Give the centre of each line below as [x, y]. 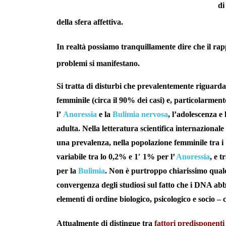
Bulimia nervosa [140, 115]
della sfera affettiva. [90, 22]
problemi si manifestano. [98, 64]
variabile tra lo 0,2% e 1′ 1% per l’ [116, 157]
